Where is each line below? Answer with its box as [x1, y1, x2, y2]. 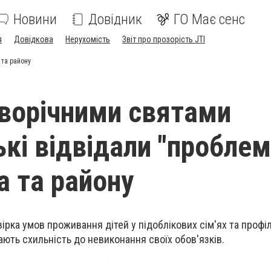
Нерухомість [65, 34, 110, 44]
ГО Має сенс [174, 11, 245, 28]
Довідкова [14, 34, 53, 44]
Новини [13, 11, 57, 28]
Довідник [88, 11, 142, 28]
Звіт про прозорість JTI [122, 34, 205, 44]
